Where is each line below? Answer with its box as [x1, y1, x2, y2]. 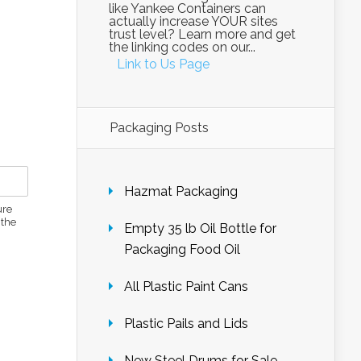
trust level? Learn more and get [109, 27, 296, 42]
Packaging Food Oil [124, 242, 240, 257]
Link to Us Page [117, 56, 210, 72]
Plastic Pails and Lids [124, 316, 248, 331]
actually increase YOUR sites [109, 14, 278, 29]
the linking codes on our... [109, 39, 255, 55]
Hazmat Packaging [124, 184, 238, 199]
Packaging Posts [110, 120, 209, 135]
